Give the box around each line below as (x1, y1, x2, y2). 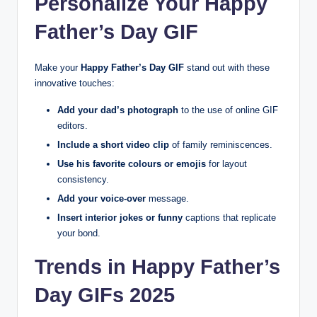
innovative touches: (35, 77, 115, 88)
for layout (206, 158, 247, 170)
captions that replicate (183, 212, 276, 224)
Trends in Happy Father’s (35, 255, 280, 279)
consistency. (57, 174, 109, 185)
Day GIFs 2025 (35, 284, 175, 307)
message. (146, 193, 189, 204)
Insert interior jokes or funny (57, 212, 183, 224)
